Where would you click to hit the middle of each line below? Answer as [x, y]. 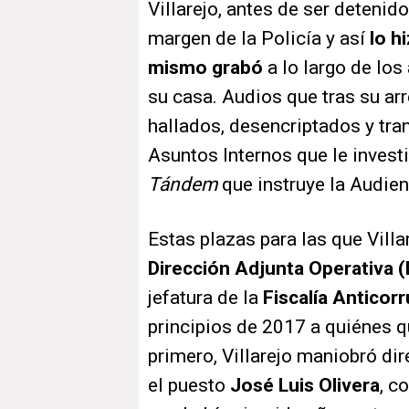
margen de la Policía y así [259, 39]
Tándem [183, 185]
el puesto [189, 386]
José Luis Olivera [305, 386]
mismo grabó [205, 68]
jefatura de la [205, 298]
